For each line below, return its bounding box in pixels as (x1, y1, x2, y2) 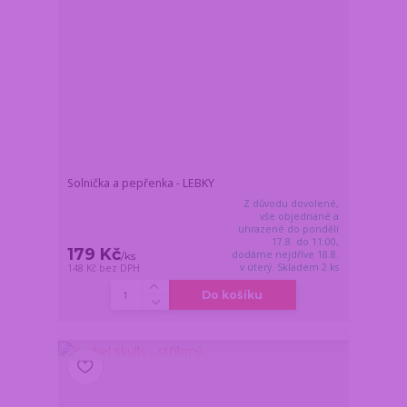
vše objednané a (260, 209, 340, 223)
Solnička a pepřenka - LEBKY (67, 174, 215, 191)
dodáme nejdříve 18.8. (232, 247, 340, 261)
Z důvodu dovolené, (243, 196, 340, 210)
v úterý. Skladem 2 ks (240, 260, 340, 273)
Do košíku (202, 287, 263, 302)
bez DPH (99, 261, 141, 274)
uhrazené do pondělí (238, 222, 340, 235)
